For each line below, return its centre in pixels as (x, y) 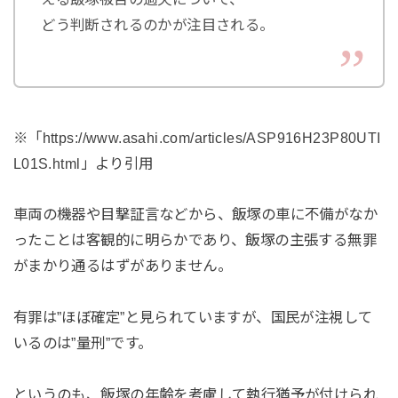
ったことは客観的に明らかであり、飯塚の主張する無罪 (195, 240)
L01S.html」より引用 (83, 163)
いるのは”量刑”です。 (83, 343)
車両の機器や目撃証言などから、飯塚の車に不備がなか (195, 215)
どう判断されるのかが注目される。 (158, 24)
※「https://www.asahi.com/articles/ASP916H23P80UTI (197, 137)
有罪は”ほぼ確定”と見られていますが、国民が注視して (193, 318)
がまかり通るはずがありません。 (123, 266)
